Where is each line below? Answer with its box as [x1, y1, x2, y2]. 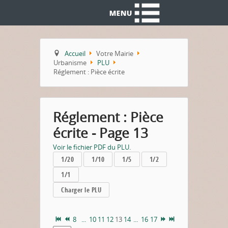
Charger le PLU [61, 185, 101, 194]
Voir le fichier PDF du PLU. [53, 142, 131, 152]
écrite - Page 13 [53, 124, 148, 142]
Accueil [65, 49, 86, 58]
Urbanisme [53, 58, 87, 67]
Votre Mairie [96, 49, 134, 58]
